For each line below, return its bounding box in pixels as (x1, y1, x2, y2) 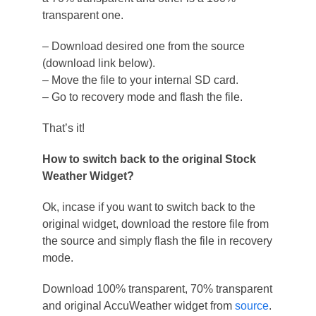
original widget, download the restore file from (42, 217, 269, 230)
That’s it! (42, 121, 85, 134)
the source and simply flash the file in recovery (42, 234, 272, 247)
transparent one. (42, 8, 123, 21)
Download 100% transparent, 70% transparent (42, 282, 272, 295)
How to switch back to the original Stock (42, 152, 256, 165)
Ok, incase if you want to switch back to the (42, 200, 255, 213)
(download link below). (42, 56, 155, 69)
